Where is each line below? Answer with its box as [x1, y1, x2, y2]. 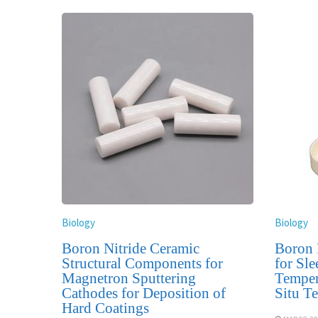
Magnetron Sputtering [62, 270, 196, 287]
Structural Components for [62, 255, 223, 273]
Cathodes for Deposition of [62, 285, 226, 302]
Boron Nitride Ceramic [62, 240, 199, 258]
